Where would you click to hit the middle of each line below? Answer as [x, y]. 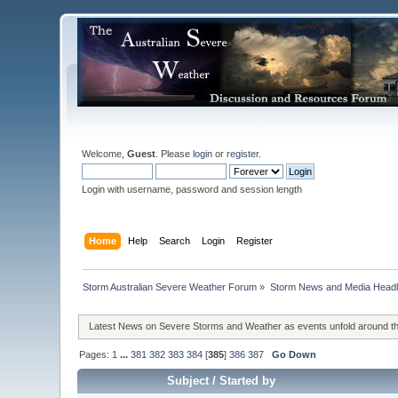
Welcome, [105, 154]
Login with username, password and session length [192, 189]
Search [174, 240]
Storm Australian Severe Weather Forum [170, 287]
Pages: [96, 355]
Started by [248, 380]
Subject [188, 380]
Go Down [295, 355]
